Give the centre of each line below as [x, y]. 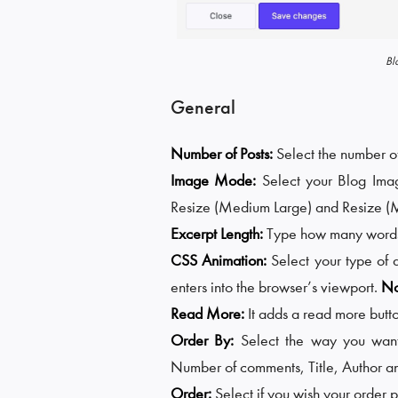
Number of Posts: [222, 154]
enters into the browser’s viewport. [276, 287]
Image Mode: [216, 180]
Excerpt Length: [219, 234]
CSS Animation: [221, 260]
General [203, 107]
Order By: [206, 340]
